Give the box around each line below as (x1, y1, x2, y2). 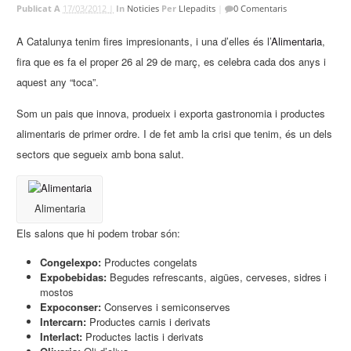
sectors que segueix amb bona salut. (16, 147, 185, 162)
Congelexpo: (40, 254, 102, 270)
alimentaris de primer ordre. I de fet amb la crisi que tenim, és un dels (16, 126, 333, 142)
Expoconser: (40, 299, 102, 314)
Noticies (127, 2, 160, 14)
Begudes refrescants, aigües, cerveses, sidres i (107, 269, 327, 284)
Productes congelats (101, 254, 198, 270)
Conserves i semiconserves (101, 299, 231, 314)
